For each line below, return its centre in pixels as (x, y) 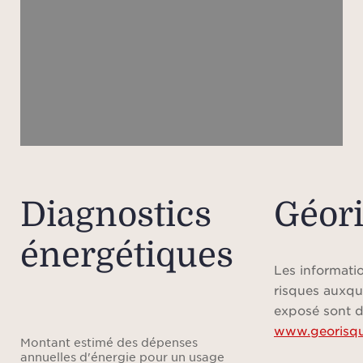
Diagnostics (116, 215)
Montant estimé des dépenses (109, 342)
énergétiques (127, 255)
